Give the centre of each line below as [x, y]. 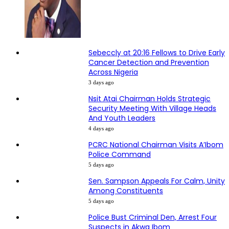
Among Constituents [126, 191]
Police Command [120, 154]
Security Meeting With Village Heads [152, 108]
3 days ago [101, 82]
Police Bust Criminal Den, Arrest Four [153, 217]
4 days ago [101, 128]
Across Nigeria [113, 72]
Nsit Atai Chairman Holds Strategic [150, 99]
